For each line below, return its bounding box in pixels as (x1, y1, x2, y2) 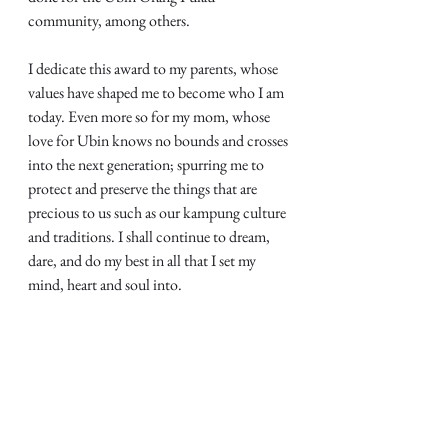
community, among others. (28, 9, 190, 31)
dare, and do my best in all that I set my (28, 249, 259, 271)
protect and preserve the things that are (28, 177, 260, 199)
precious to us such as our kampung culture (28, 201, 289, 223)
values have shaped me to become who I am (28, 81, 287, 103)
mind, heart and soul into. (28, 273, 182, 295)
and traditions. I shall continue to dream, (28, 225, 273, 247)
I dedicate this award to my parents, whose (28, 57, 281, 79)
